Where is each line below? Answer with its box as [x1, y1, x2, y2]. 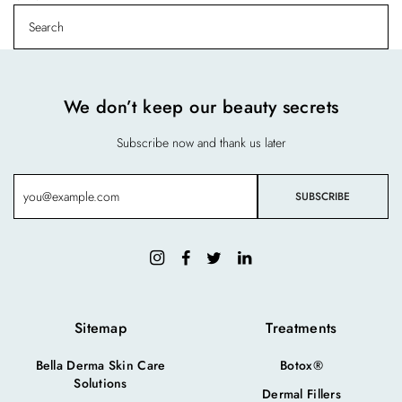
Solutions [74, 373, 127, 392]
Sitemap [74, 317, 127, 338]
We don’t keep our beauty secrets [63, 93, 339, 120]
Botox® [280, 355, 323, 374]
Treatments [266, 317, 337, 338]
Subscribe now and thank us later [116, 133, 286, 152]
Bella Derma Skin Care [35, 355, 166, 374]
